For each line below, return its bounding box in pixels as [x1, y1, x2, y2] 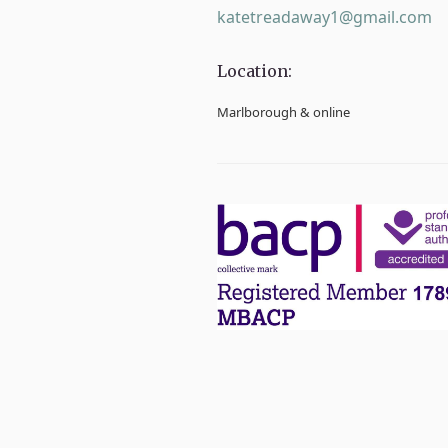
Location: [217, 60, 292, 81]
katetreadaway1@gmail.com [217, 5, 432, 28]
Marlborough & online [217, 102, 350, 121]
